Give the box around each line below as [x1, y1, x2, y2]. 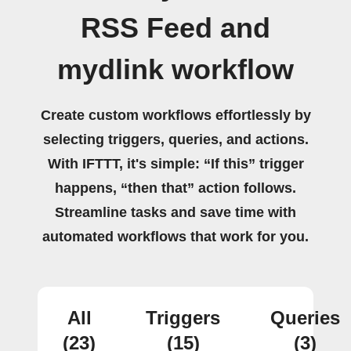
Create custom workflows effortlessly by [40, 107, 311, 123]
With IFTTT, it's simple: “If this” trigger [47, 156, 304, 172]
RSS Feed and [81, 13, 270, 44]
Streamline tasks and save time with [55, 204, 296, 220]
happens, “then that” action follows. [55, 180, 296, 196]
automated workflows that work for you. [42, 229, 309, 244]
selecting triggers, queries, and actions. [42, 132, 309, 147]
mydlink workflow [57, 54, 294, 85]
